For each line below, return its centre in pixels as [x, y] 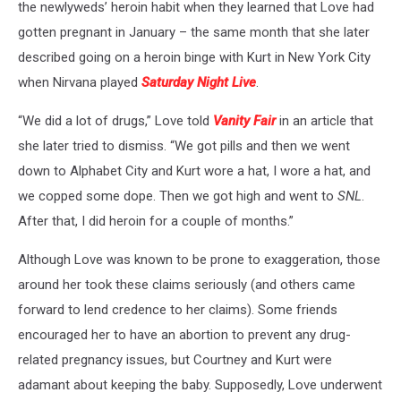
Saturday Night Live [199, 82]
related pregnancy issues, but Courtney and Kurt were [175, 359]
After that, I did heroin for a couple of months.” [156, 221]
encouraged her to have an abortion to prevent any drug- [184, 334]
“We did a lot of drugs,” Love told [115, 120]
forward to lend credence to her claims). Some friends [178, 309]
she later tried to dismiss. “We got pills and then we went [184, 145]
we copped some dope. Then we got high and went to [178, 196]
